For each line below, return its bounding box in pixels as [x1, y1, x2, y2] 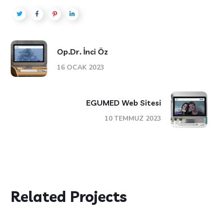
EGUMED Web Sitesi [86, 97, 161, 108]
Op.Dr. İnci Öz [57, 46, 109, 56]
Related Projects [11, 187, 127, 206]
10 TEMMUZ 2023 [104, 113, 161, 123]
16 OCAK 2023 [57, 62, 105, 72]
